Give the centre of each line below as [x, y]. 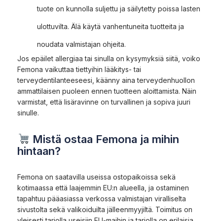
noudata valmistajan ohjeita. [81, 44]
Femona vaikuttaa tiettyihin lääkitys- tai [79, 69]
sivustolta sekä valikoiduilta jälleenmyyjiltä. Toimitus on [105, 209]
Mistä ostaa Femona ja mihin [105, 139]
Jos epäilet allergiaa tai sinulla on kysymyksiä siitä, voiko [109, 58]
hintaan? [39, 151]
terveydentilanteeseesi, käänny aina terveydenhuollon [106, 80]
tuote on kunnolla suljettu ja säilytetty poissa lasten [119, 8]
